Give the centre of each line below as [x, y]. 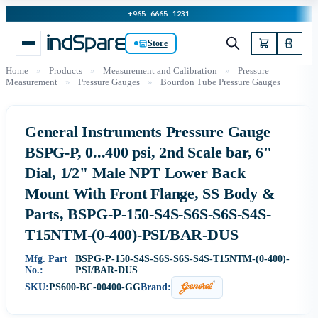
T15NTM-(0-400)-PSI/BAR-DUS [132, 235]
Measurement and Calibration [160, 71]
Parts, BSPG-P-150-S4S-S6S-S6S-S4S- [148, 214]
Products [66, 71]
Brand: [156, 287]
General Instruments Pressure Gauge [148, 132]
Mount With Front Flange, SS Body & [150, 193]
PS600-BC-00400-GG [95, 287]
